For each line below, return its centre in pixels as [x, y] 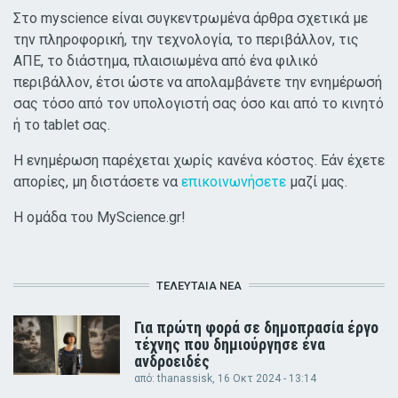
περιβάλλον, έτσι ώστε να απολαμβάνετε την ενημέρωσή [198, 82]
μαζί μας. [317, 181]
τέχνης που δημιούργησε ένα [230, 344]
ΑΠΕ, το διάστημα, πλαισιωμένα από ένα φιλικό [166, 60]
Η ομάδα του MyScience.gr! [99, 217]
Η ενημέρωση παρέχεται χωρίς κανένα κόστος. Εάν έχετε [199, 160]
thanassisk [185, 378]
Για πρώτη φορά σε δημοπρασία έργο [256, 327]
